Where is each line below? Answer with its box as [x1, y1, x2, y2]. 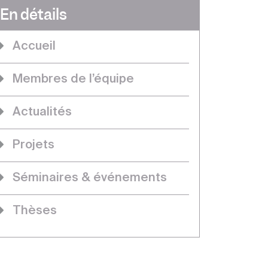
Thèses [13, 205, 57, 217]
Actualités [13, 106, 72, 118]
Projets [13, 139, 54, 151]
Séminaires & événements [13, 172, 167, 184]
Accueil [13, 41, 56, 53]
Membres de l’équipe [13, 74, 134, 86]
